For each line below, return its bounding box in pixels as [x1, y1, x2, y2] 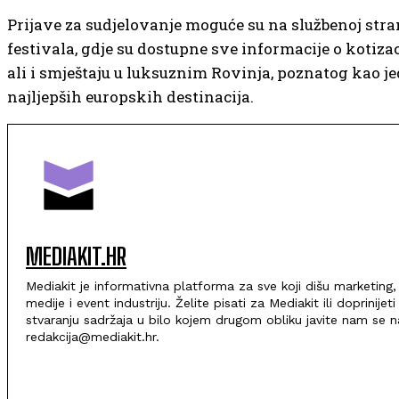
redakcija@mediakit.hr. [26, 330, 159, 344]
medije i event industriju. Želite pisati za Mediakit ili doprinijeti [26, 296, 395, 310]
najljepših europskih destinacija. [7, 86, 254, 107]
